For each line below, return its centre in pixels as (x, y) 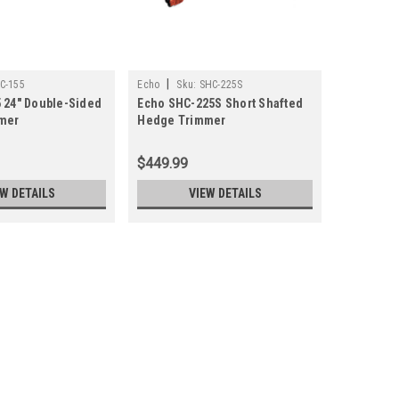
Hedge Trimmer (182, 121)
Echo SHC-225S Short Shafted (220, 104)
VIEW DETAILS (225, 194)
